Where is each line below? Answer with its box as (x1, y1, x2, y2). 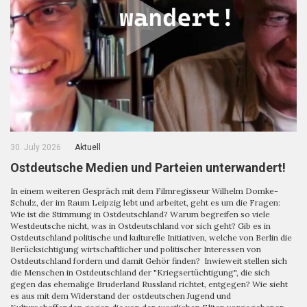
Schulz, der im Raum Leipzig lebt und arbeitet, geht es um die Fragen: (10, 197, 280, 208)
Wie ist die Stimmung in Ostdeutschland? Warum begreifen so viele (10, 209, 270, 220)
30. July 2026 (10, 143, 61, 153)
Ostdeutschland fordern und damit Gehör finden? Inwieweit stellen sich (10, 256, 287, 267)
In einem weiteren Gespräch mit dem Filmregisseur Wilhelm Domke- (10, 186, 278, 197)
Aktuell (75, 143, 101, 153)
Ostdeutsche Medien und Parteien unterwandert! (10, 160, 286, 175)
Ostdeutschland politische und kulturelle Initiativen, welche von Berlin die (10, 232, 292, 243)
